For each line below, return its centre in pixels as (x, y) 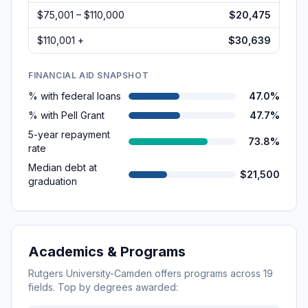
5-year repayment (69, 134)
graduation (53, 181)
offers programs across (208, 273)
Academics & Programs (107, 252)
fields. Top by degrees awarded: (103, 287)
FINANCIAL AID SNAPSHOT (89, 75)
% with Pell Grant (66, 115)
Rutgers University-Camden (90, 273)
